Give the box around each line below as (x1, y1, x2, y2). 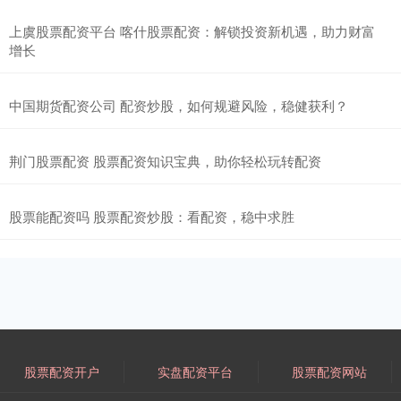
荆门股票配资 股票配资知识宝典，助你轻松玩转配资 (9, 150, 321, 170)
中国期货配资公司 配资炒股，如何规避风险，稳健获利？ (9, 95, 348, 115)
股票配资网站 (291, 362, 367, 380)
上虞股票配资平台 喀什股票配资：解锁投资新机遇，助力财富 (9, 21, 375, 40)
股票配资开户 (24, 362, 100, 380)
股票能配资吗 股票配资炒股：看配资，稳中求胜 (9, 206, 294, 226)
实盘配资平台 (158, 362, 234, 380)
